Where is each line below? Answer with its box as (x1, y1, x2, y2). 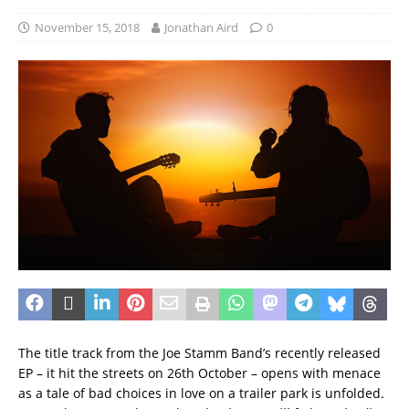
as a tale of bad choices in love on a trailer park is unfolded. (18, 383, 388, 402)
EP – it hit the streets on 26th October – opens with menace (18, 363, 381, 382)
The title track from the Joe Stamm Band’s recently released (18, 343, 381, 362)
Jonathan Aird (164, 19, 238, 37)
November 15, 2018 (35, 19, 140, 37)
